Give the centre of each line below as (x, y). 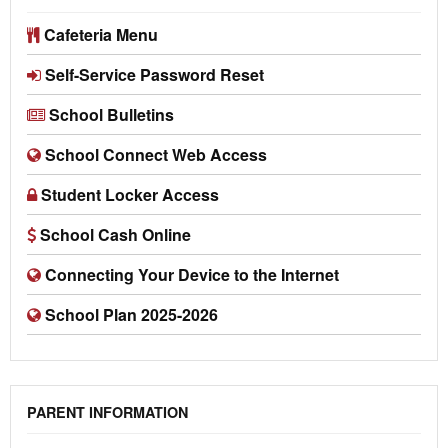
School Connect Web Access (156, 155)
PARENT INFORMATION (107, 412)
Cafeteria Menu (101, 35)
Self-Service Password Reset (152, 75)
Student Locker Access (130, 195)
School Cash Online (115, 235)
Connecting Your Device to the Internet (192, 275)
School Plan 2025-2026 (131, 315)
